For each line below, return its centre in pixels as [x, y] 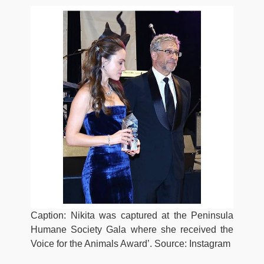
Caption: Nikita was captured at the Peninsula [132, 216]
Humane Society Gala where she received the [132, 230]
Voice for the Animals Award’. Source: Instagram [131, 244]
